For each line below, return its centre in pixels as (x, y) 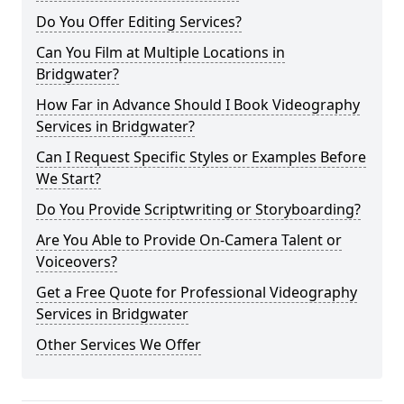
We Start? (69, 179)
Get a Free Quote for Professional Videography (197, 292)
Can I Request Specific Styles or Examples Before (201, 157)
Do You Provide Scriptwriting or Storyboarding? (198, 209)
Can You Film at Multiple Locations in (161, 52)
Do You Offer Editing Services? (139, 22)
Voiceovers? (77, 262)
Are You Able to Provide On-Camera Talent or (189, 240)
